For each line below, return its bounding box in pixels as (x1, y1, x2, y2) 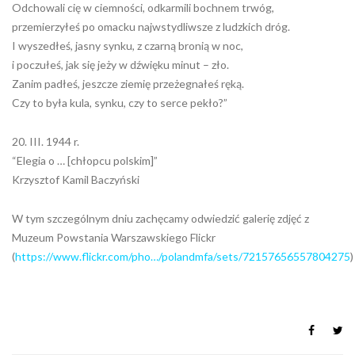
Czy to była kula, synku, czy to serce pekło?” (12, 96, 227, 110)
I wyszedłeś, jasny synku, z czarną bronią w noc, (12, 39, 243, 53)
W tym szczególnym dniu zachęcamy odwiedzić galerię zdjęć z (12, 212, 309, 226)
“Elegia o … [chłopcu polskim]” (12, 154, 158, 168)
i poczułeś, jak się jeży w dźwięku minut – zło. (12, 58, 229, 72)
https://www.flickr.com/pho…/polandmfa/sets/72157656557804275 (15, 250, 350, 264)
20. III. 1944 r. (12, 135, 79, 149)
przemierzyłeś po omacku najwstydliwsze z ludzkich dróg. (12, 20, 290, 34)
